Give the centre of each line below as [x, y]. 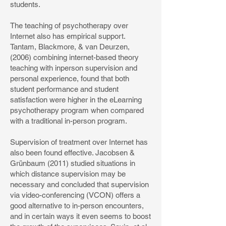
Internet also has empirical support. [68, 36]
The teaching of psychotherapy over [69, 25]
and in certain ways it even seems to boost [80, 216]
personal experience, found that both [70, 78]
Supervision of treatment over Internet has [79, 142]
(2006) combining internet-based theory [74, 57]
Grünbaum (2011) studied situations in [73, 163]
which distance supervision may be [68, 174]
